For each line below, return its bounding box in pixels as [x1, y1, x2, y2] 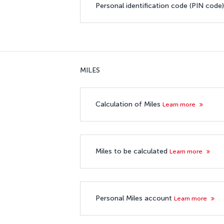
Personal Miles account [95, 193, 174, 202]
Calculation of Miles [95, 99, 162, 108]
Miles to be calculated [95, 146, 169, 155]
